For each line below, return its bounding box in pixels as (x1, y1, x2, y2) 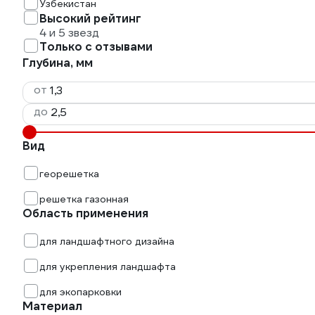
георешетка (39, 167, 99, 180)
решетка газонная (39, 193, 129, 205)
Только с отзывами (39, 39, 153, 54)
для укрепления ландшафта (39, 260, 176, 273)
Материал (22, 299, 82, 314)
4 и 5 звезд (39, 25, 99, 40)
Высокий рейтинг (39, 11, 141, 26)
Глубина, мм (22, 56, 93, 70)
